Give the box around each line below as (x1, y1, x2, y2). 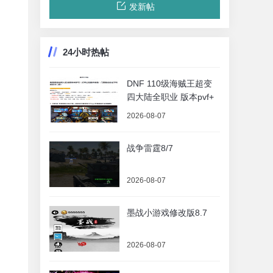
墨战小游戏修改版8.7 (127, 208, 207, 218)
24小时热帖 (63, 47, 109, 57)
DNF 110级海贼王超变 (127, 79, 212, 88)
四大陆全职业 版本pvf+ (127, 92, 214, 102)
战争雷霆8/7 (127, 143, 173, 153)
